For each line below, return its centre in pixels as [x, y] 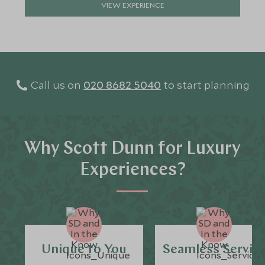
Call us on [56, 85]
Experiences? [132, 171]
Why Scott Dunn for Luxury [132, 149]
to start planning [206, 85]
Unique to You [84, 250]
